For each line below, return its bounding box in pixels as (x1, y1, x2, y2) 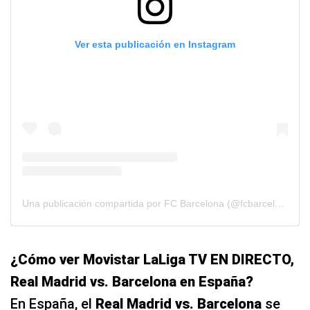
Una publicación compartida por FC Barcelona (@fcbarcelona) (275, 198, 284, 210)
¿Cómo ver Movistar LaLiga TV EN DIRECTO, (10, 251, 294, 268)
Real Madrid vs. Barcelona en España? (10, 273, 253, 291)
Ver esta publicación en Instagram (75, 38, 235, 50)
